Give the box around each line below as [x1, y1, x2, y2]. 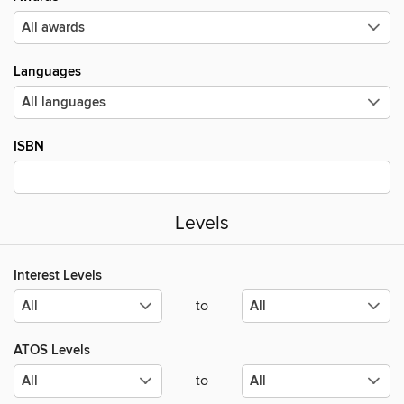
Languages [14, 63, 81, 80]
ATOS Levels [14, 342, 90, 360]
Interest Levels [14, 267, 102, 285]
